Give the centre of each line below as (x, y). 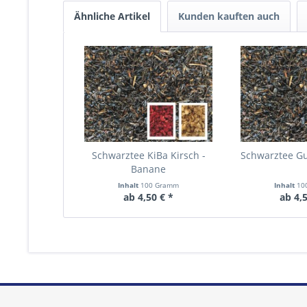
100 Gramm (160, 185)
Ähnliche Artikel (112, 16)
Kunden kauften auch (229, 16)
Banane (149, 169)
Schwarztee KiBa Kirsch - (148, 155)
